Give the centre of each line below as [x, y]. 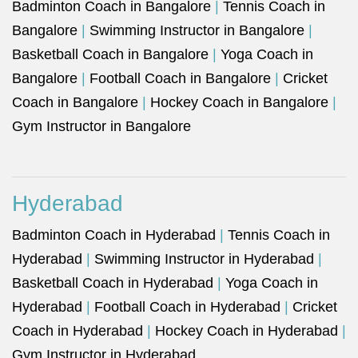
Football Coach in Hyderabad [187, 307]
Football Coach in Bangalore [180, 79]
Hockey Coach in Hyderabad [247, 331]
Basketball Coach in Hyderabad [113, 283]
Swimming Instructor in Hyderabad [204, 259]
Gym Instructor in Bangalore [101, 127]
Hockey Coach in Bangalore [239, 103]
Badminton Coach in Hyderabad [114, 235]
